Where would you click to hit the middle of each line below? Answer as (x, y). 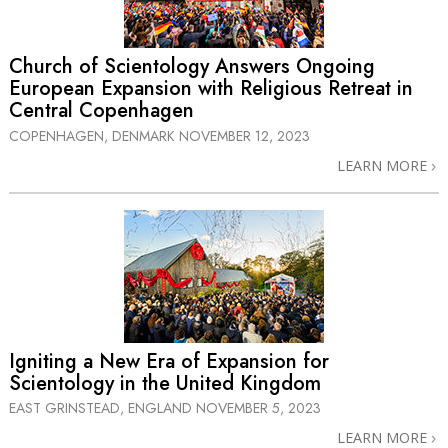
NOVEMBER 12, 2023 (244, 135)
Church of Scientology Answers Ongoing (192, 67)
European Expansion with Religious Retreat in (211, 89)
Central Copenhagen (101, 111)
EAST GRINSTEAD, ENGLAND (102, 408)
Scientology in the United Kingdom (165, 383)
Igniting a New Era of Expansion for (169, 361)
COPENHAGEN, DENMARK (94, 135)
